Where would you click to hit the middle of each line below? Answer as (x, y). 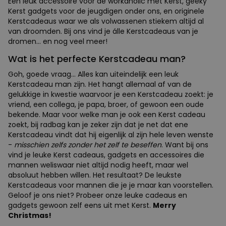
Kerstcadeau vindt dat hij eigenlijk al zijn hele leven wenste (111, 135)
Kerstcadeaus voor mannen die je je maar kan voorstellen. (111, 185)
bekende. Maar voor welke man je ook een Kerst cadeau (107, 115)
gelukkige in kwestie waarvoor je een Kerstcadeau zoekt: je (111, 95)
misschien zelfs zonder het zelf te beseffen (88, 145)
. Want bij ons (185, 145)
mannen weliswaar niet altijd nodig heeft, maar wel (98, 165)
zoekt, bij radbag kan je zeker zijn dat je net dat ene (98, 125)
